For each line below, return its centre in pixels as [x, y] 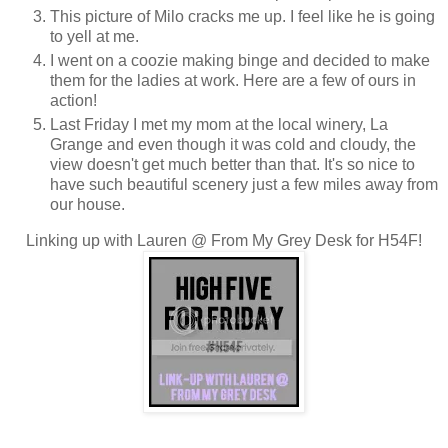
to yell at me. [94, 37]
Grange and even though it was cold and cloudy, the [233, 145]
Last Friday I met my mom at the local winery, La [219, 125]
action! [73, 101]
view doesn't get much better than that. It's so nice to [232, 165]
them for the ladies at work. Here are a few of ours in [233, 81]
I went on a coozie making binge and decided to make [240, 61]
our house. [87, 205]
